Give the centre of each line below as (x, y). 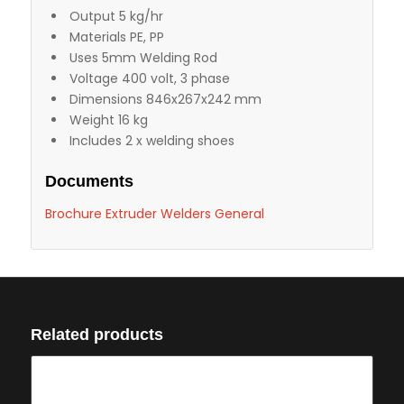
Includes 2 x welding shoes (151, 141)
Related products (96, 335)
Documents (89, 182)
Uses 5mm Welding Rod (143, 58)
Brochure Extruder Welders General (154, 214)
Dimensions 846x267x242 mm (165, 100)
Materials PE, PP (116, 37)
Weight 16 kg (108, 120)
